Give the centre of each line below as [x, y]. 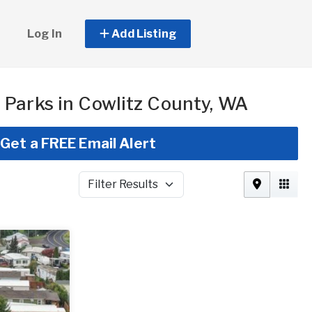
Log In [45, 33]
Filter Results [109, 191]
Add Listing [143, 33]
